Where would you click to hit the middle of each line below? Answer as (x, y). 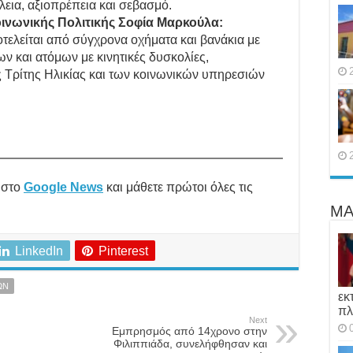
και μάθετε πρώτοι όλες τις (178, 187)
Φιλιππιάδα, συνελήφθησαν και (190, 343)
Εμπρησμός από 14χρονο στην (190, 331)
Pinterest (123, 251)
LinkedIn (39, 251)
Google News (63, 187)
